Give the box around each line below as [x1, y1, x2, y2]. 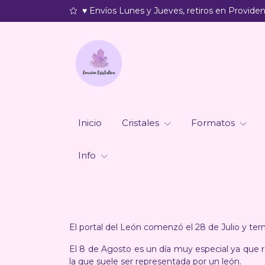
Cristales [122, 117, 161, 128]
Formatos [191, 117, 237, 128]
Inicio [78, 117, 102, 128]
